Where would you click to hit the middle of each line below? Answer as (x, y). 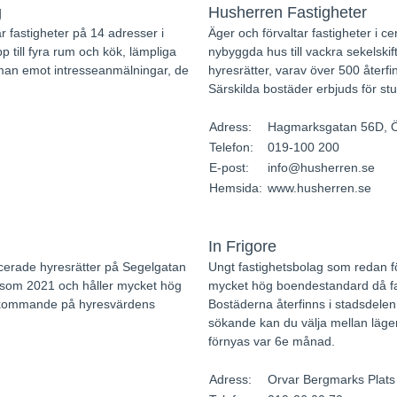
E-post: (230, 167)
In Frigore (242, 246)
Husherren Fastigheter (287, 12)
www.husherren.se (319, 188)
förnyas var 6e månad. (271, 341)
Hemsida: (237, 188)
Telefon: (233, 147)
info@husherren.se (321, 167)
